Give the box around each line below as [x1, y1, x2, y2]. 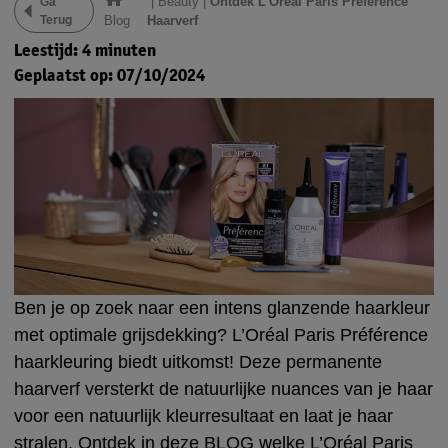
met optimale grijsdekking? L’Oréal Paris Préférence [14, 324, 428, 345]
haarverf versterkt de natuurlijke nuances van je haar [14, 378, 433, 399]
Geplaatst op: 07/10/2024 [14, 63, 205, 86]
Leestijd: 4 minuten [14, 38, 156, 61]
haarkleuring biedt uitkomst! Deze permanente [14, 351, 382, 372]
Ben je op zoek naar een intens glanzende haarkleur [14, 297, 430, 318]
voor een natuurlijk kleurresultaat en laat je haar [14, 405, 393, 426]
